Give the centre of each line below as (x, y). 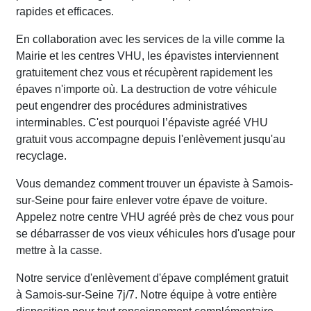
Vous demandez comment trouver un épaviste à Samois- (154, 184)
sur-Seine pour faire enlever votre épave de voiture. (142, 201)
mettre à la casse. (59, 251)
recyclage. (41, 156)
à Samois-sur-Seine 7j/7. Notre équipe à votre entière (146, 295)
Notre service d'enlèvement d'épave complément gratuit (152, 278)
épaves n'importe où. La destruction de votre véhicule (146, 90)
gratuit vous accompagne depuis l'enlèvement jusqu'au (151, 140)
